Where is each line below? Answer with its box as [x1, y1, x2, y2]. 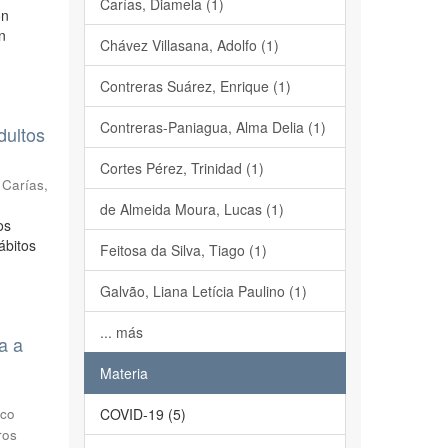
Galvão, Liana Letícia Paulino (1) [99, 281, 307, 301]
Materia [99, 363, 148, 383]
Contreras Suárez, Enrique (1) [99, 76, 291, 96]
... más [99, 322, 143, 342]
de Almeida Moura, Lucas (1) [99, 199, 284, 219]
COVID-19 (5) [99, 404, 186, 424]
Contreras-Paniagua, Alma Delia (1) [99, 117, 326, 137]
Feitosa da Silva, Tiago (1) [99, 240, 267, 260]
